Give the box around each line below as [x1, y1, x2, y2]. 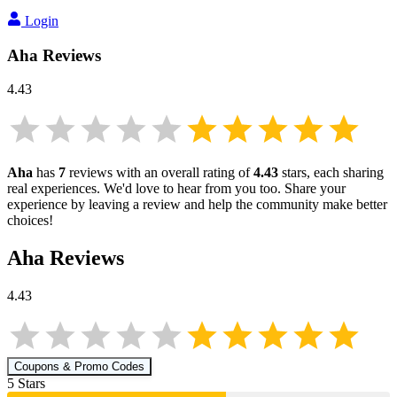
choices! [7, 213, 53, 229]
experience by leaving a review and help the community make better [7, 197, 387, 213]
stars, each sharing [278, 165, 384, 181]
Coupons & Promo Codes [14, 360, 144, 374]
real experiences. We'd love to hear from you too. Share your [7, 181, 346, 197]
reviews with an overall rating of [66, 165, 253, 181]
